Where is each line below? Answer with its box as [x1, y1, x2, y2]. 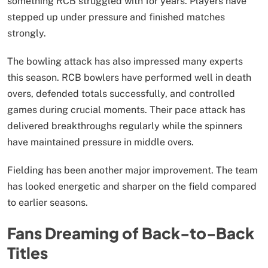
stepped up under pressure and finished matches [7, 11, 225, 23]
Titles [7, 243, 48, 263]
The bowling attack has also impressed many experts [7, 55, 243, 67]
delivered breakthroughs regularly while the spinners [7, 120, 242, 132]
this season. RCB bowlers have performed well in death [7, 71, 251, 83]
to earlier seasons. [7, 196, 88, 208]
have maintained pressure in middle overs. [7, 136, 194, 148]
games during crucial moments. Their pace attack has [7, 103, 245, 115]
